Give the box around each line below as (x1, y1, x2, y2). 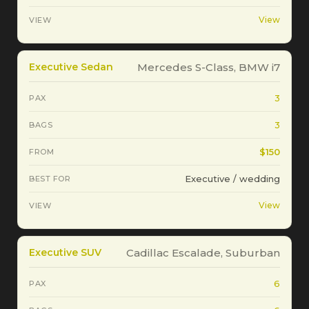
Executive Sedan (29, 60, 113, 73)
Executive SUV (29, 246, 101, 259)
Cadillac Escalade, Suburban (126, 246, 280, 260)
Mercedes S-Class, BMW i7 (137, 61, 280, 74)
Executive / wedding (185, 172, 280, 184)
